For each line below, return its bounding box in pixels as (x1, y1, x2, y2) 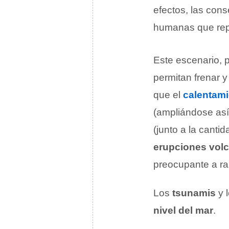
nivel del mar (153, 204, 213, 216)
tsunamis (172, 187, 216, 198)
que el (153, 89, 183, 100)
